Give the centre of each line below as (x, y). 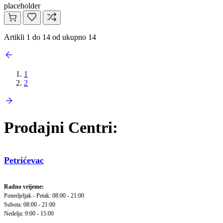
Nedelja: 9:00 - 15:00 (29, 214)
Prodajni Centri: (61, 127)
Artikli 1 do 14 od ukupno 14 (50, 37)
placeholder (22, 6)
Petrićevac (24, 161)
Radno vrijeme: (24, 187)
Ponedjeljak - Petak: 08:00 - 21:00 (44, 196)
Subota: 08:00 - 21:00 (30, 205)
